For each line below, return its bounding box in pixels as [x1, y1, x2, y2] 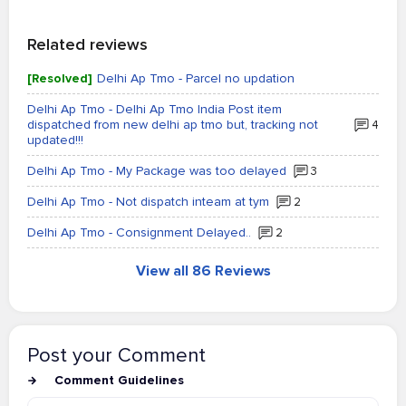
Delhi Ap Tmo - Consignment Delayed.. [27, 225, 251, 240]
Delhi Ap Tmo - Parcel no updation [97, 71, 295, 86]
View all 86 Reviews [135, 262, 271, 280]
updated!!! [27, 132, 83, 148]
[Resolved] [27, 71, 92, 86]
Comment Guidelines [54, 372, 184, 388]
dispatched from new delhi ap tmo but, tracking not [27, 117, 318, 132]
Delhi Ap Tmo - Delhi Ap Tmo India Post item [27, 101, 282, 117]
